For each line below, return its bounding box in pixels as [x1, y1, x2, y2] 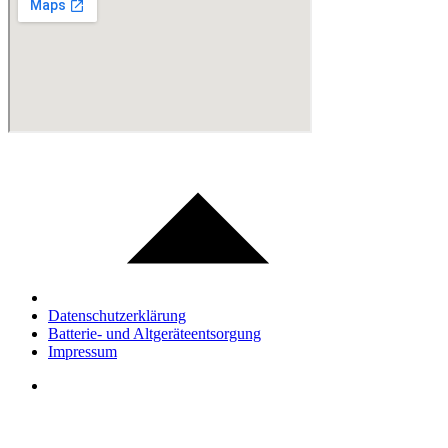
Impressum [48, 342, 117, 360]
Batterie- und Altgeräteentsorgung [48, 324, 261, 342]
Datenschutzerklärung [48, 306, 186, 324]
